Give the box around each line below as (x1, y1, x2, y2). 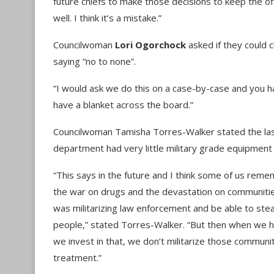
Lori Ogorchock (115, 39, 186, 51)
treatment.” (53, 251, 102, 264)
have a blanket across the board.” (53, 98, 193, 111)
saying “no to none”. (53, 55, 136, 67)
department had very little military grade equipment (53, 142, 272, 154)
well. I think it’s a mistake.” (53, 12, 161, 24)
